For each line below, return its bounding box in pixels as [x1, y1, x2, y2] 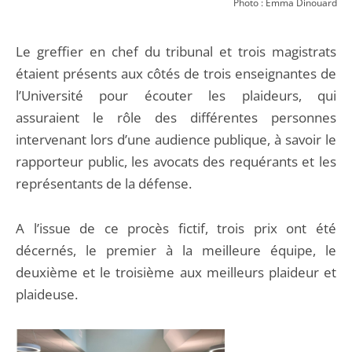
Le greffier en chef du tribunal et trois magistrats [16, 42, 336, 61]
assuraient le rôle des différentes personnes [16, 108, 336, 127]
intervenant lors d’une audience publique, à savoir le [16, 130, 336, 149]
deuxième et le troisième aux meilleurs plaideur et [16, 263, 336, 282]
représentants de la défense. [16, 174, 195, 193]
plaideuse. [16, 285, 84, 304]
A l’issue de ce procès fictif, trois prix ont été [16, 219, 336, 238]
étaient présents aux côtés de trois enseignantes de [16, 64, 336, 83]
